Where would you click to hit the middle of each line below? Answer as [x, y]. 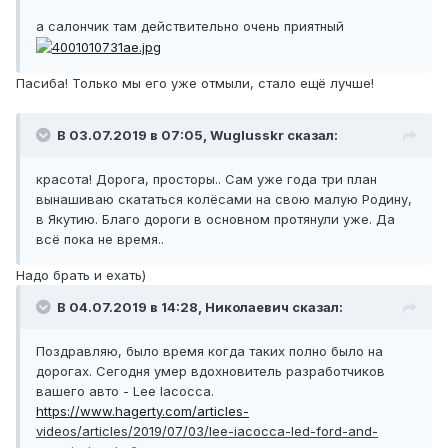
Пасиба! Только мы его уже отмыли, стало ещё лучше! [195, 83]
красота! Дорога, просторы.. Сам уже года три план [206, 179]
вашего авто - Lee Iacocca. [125, 391]
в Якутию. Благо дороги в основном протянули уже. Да [215, 219]
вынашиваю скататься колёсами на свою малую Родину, [224, 199]
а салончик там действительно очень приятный [190, 25]
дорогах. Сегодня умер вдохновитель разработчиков [210, 371]
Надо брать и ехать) [81, 275]
